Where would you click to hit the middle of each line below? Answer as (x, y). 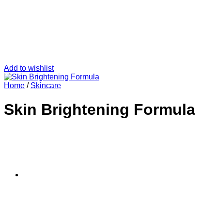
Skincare (46, 86)
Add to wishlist (29, 68)
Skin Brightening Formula (100, 109)
